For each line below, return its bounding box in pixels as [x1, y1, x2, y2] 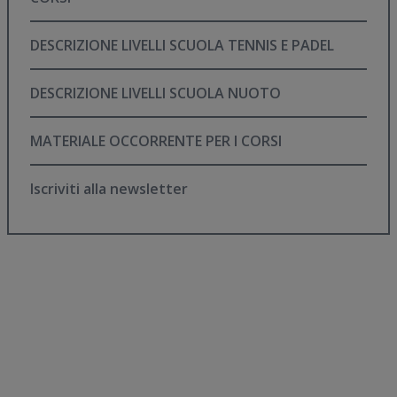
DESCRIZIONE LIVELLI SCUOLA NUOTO [40, 82, 281, 103]
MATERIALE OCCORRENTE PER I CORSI [43, 130, 282, 151]
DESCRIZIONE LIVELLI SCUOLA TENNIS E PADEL [40, 35, 334, 55]
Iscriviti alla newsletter [34, 178, 188, 198]
